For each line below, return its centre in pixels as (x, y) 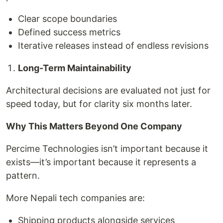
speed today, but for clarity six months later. (99, 104)
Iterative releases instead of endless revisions (113, 46)
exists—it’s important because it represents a (101, 162)
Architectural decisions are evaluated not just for (108, 90)
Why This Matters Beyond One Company (94, 126)
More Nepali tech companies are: (75, 198)
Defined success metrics (69, 32)
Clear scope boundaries (67, 19)
